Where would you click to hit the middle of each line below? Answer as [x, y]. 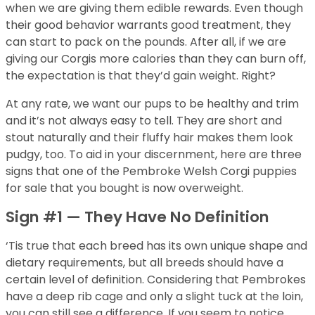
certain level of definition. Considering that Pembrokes [156, 279]
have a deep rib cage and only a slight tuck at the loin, [154, 296]
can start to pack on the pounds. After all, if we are [146, 42]
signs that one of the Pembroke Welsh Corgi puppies [151, 171]
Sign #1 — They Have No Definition [137, 217]
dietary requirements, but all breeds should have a [144, 263]
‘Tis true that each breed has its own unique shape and [156, 246]
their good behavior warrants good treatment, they [148, 25]
